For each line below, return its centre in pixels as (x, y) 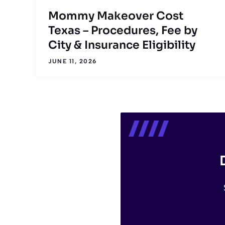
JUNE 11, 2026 (73, 61)
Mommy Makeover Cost (116, 16)
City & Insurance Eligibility (122, 45)
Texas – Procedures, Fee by (123, 30)
